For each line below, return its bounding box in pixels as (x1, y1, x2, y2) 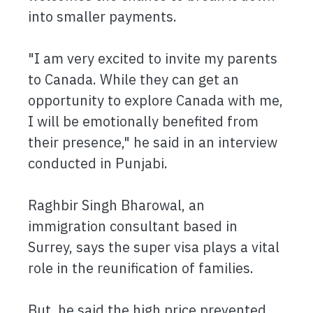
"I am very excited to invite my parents (28, 49, 277, 68)
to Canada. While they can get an (28, 70, 239, 89)
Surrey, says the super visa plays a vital (28, 238, 279, 256)
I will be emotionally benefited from (28, 112, 259, 131)
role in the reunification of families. (28, 259, 257, 277)
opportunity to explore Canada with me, (28, 91, 283, 110)
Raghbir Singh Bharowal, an (28, 196, 205, 214)
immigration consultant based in (28, 217, 238, 235)
